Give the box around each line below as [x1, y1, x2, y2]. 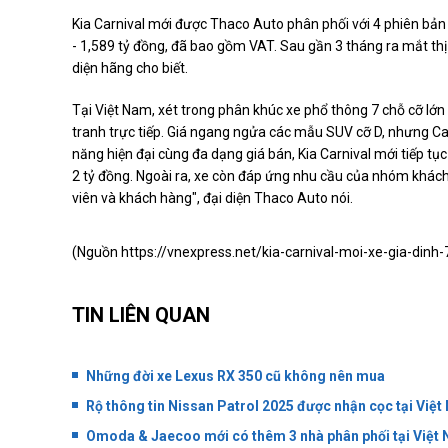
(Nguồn [72, 244, 121, 261]
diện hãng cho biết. [72, 60, 188, 77]
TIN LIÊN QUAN [72, 303, 210, 328]
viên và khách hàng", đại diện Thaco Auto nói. [72, 190, 353, 207]
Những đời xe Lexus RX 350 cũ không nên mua [86, 367, 385, 384]
